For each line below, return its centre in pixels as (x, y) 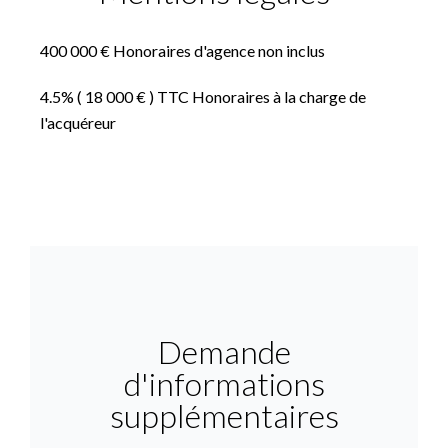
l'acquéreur (78, 122)
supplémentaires (224, 415)
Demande (224, 351)
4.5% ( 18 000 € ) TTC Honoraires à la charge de (203, 96)
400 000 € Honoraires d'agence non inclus (182, 50)
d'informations (224, 383)
